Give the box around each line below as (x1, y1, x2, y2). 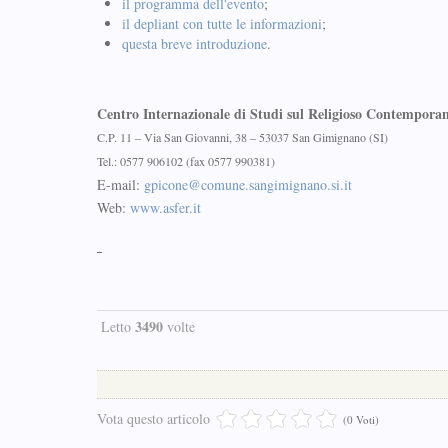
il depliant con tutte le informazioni (122, 14, 322, 33)
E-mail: (97, 175, 144, 194)
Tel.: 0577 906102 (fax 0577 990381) (97, 153, 275, 169)
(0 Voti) (343, 412, 379, 427)
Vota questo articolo (97, 409, 210, 428)
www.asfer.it (130, 198, 201, 217)
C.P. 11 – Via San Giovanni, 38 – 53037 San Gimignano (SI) (97, 129, 388, 145)
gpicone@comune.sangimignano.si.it (144, 175, 352, 194)
